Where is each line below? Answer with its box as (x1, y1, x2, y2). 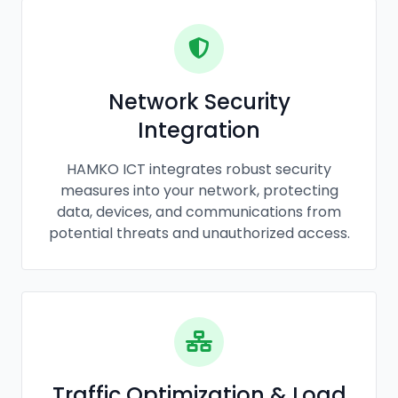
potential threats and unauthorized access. (48, 222, 350, 243)
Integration (138, 115, 260, 145)
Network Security (107, 86, 291, 116)
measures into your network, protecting (60, 179, 338, 201)
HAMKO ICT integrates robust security (67, 158, 331, 179)
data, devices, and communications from (57, 201, 341, 222)
